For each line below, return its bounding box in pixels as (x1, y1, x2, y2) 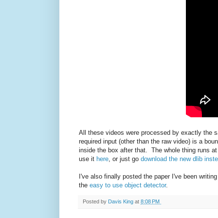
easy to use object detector (90, 182, 166, 189)
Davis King (108, 198, 135, 204)
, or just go (109, 155, 141, 163)
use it (79, 155, 96, 163)
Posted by (83, 198, 108, 204)
